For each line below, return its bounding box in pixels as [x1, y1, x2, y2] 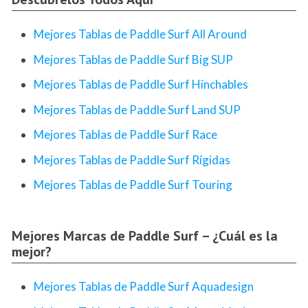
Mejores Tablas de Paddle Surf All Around [34, 27, 247, 42]
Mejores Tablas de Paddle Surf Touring [34, 177, 232, 192]
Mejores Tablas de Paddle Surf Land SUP [34, 102, 241, 117]
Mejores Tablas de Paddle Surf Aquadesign [34, 279, 254, 294]
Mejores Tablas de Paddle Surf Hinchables [34, 77, 248, 92]
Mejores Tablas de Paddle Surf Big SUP [34, 52, 233, 67]
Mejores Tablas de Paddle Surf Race [34, 127, 217, 142]
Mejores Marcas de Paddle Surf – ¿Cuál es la [12, 227, 278, 245]
